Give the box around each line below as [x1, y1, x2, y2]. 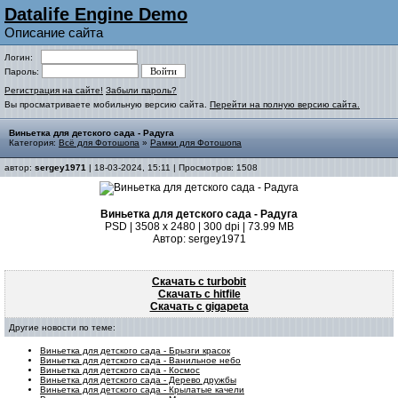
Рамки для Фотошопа [150, 138, 242, 147]
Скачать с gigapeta [149, 300, 249, 313]
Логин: [4, 52, 41, 62]
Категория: [9, 138, 59, 147]
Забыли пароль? [106, 85, 177, 95]
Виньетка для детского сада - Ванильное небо [40, 355, 241, 365]
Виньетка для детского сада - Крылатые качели [40, 385, 244, 394]
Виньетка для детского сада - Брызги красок [40, 346, 230, 355]
